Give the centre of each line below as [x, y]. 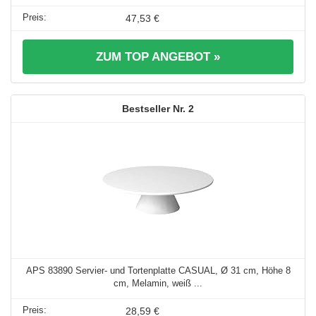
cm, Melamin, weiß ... [158, 283]
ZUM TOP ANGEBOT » [158, 56]
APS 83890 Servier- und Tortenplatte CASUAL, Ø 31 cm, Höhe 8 [158, 270]
